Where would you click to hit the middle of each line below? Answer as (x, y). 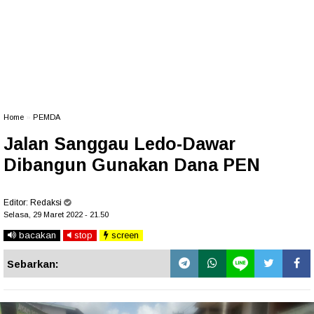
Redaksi (46, 203)
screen (124, 235)
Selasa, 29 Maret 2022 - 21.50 (56, 214)
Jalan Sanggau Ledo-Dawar (120, 144)
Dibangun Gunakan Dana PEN (132, 165)
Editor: (17, 203)
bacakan (36, 235)
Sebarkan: (33, 264)
